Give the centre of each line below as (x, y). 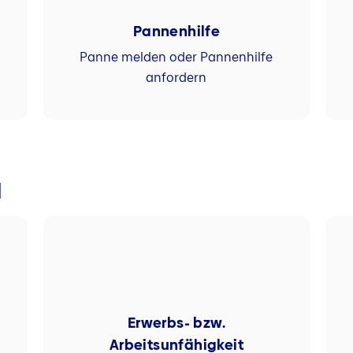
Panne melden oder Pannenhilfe (176, 57)
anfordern (176, 77)
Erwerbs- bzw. (176, 323)
